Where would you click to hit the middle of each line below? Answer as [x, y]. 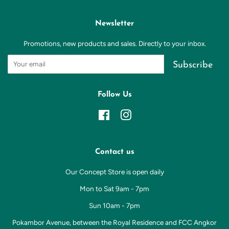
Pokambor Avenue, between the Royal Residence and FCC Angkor [114, 222]
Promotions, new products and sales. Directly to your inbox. [114, 43]
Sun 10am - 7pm [114, 205]
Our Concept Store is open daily [114, 171]
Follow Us [114, 95]
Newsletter [114, 24]
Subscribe [193, 65]
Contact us [114, 152]
